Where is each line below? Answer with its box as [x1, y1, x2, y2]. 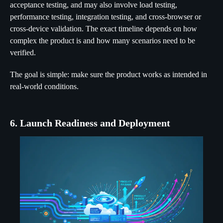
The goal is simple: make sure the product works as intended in [10, 70, 207, 79]
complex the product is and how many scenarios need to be [10, 36, 195, 45]
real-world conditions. [10, 82, 79, 91]
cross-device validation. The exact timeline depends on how [10, 24, 197, 33]
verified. [10, 48, 36, 57]
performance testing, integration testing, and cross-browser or [10, 12, 201, 21]
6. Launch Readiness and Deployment [10, 117, 170, 128]
